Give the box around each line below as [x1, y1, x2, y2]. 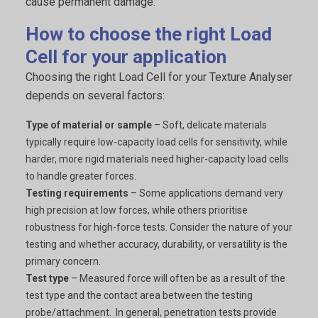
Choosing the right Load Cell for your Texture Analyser [26, 70, 292, 84]
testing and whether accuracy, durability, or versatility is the [26, 238, 287, 250]
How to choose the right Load [26, 23, 272, 45]
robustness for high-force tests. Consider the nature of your [26, 221, 292, 233]
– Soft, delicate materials [152, 119, 267, 131]
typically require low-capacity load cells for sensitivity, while [26, 136, 287, 148]
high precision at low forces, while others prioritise [26, 204, 248, 216]
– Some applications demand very [128, 187, 283, 199]
